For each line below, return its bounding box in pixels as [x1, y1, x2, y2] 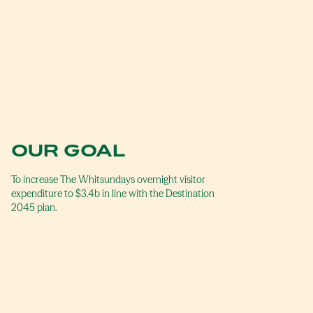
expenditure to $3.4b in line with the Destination [11, 187, 214, 200]
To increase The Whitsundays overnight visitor [11, 173, 205, 186]
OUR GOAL [11, 140, 125, 160]
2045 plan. [11, 201, 57, 214]
